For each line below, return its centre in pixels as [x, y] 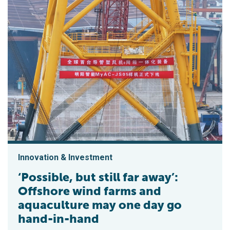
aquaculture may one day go [100, 205]
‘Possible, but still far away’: [98, 177]
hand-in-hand [59, 218]
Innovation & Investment [65, 157]
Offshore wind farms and [90, 191]
